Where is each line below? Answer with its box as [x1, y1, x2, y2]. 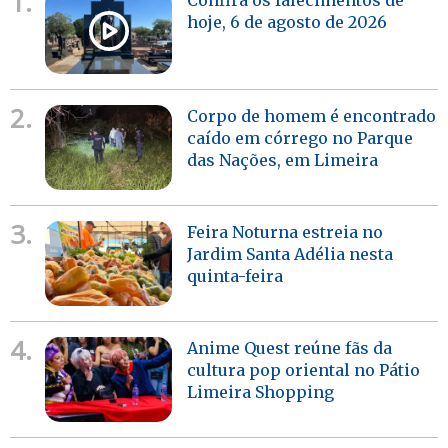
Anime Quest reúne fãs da [187, 338, 393, 359]
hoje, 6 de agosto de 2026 [187, 11, 388, 32]
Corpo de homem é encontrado [187, 106, 437, 126]
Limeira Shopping [187, 382, 335, 403]
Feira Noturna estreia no [187, 222, 384, 243]
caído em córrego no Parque [187, 128, 414, 148]
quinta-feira [187, 266, 284, 287]
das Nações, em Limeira [187, 150, 379, 170]
